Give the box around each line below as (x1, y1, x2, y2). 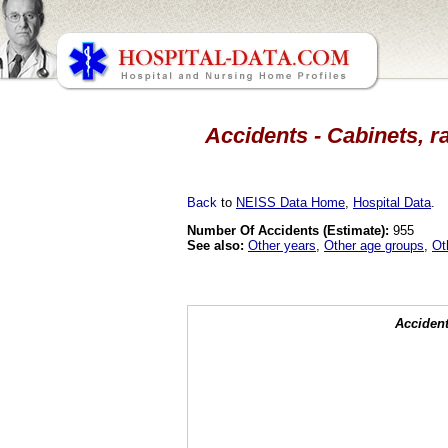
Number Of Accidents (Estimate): (187, 222, 389, 238)
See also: (187, 237, 244, 253)
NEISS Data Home (236, 194, 345, 210)
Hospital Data (353, 194, 431, 210)
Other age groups (324, 237, 424, 253)
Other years (248, 237, 316, 253)
